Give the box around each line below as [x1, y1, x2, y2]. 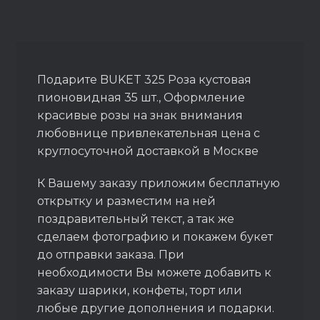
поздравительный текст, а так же [37, 212, 235, 226]
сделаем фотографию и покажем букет [37, 230, 274, 244]
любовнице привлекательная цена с [37, 126, 261, 140]
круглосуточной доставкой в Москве [37, 144, 259, 158]
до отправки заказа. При [37, 248, 185, 261]
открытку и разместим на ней [37, 194, 216, 208]
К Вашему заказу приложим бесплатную [37, 176, 281, 190]
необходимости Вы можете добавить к [37, 266, 272, 279]
